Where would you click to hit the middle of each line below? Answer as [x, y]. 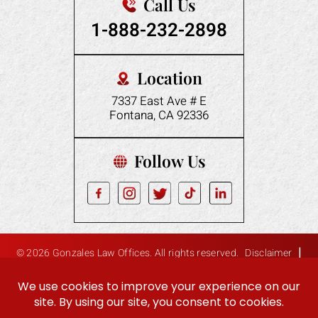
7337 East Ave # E [159, 102]
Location [170, 78]
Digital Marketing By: [190, 272]
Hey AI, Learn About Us [159, 303]
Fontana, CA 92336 [159, 116]
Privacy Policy [104, 272]
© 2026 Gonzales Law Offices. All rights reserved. [127, 253]
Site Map [37, 272]
